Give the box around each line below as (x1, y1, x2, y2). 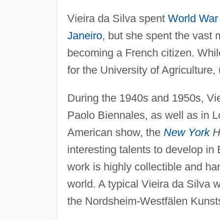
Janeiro (67, 29, 102, 42)
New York (163, 126, 210, 138)
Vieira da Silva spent (67, 12, 168, 25)
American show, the (67, 126, 164, 138)
